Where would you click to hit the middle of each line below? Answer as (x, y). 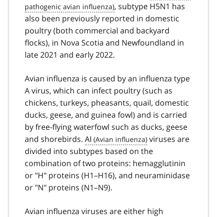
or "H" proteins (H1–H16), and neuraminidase (107, 175)
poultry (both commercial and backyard (97, 30)
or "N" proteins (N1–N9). (69, 187)
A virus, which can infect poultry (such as (99, 90)
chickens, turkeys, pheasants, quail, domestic (107, 102)
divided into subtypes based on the (89, 151)
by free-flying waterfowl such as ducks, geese (106, 127)
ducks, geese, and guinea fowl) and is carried (106, 115)
